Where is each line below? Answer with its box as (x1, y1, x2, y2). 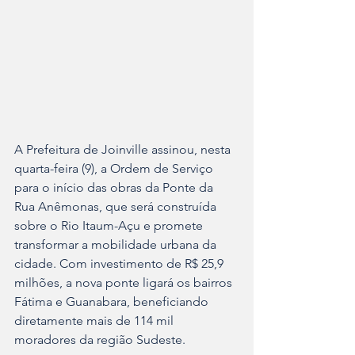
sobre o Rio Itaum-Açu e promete (14, 218, 206, 234)
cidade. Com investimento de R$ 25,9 (14, 256, 227, 272)
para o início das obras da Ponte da (14, 180, 216, 196)
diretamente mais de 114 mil (14, 313, 177, 329)
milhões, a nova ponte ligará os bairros (14, 275, 235, 291)
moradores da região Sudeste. (14, 332, 185, 348)
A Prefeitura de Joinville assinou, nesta (14, 142, 234, 158)
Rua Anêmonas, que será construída (14, 199, 219, 215)
